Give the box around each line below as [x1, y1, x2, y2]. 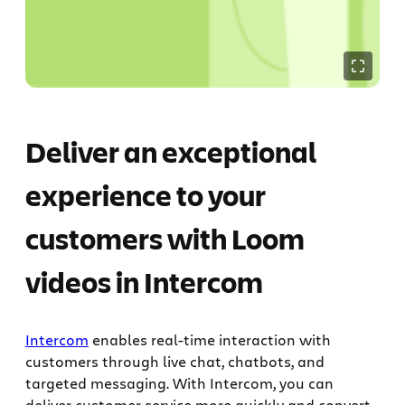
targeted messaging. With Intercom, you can [25, 372, 334, 392]
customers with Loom [25, 219, 305, 259]
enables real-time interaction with [89, 329, 331, 349]
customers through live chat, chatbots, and [25, 351, 325, 371]
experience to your [25, 175, 266, 215]
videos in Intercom [25, 262, 263, 302]
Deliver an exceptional [25, 132, 316, 172]
